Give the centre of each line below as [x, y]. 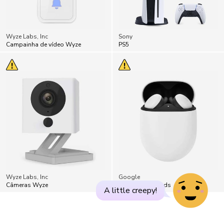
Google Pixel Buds [145, 185]
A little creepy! [130, 190]
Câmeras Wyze [27, 185]
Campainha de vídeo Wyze [43, 44]
